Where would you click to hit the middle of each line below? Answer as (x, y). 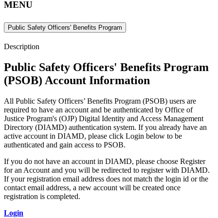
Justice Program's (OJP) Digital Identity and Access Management (104, 119)
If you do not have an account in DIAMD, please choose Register (105, 162)
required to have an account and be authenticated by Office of (98, 110)
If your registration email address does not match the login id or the (106, 179)
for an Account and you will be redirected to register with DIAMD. (107, 170)
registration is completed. (42, 197)
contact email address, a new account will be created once (92, 188)
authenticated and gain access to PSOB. (65, 145)
